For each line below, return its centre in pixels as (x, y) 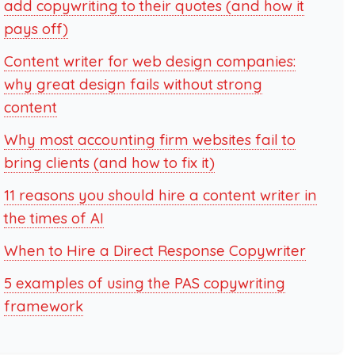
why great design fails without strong (133, 84)
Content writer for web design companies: (149, 61)
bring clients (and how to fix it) (109, 163)
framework (43, 306)
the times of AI (53, 218)
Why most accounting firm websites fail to (149, 140)
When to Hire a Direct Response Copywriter (155, 251)
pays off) (36, 29)
